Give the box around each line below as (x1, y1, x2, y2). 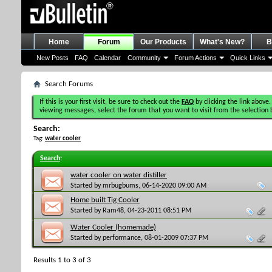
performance (103, 234, 141, 242)
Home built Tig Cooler (70, 196, 140, 204)
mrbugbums (103, 182, 138, 189)
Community (127, 54, 161, 61)
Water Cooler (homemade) (70, 223, 156, 231)
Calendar (94, 54, 121, 61)
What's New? (200, 38, 245, 46)
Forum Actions (174, 54, 217, 61)
